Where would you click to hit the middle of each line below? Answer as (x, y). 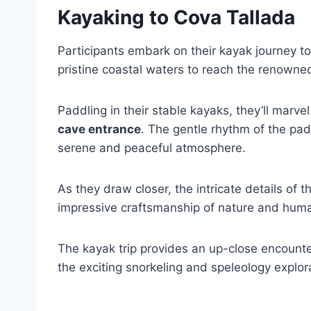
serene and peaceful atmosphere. (152, 148)
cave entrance (99, 129)
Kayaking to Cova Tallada (176, 17)
